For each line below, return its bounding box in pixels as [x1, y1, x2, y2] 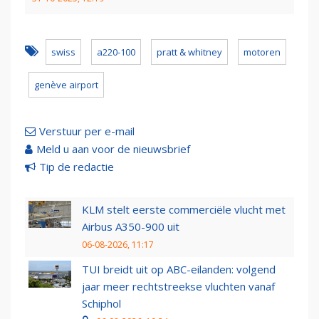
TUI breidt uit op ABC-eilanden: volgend [82, 262, 276, 277]
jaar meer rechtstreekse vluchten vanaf [82, 279, 275, 294]
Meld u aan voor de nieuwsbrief [36, 142, 190, 157]
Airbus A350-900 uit [82, 219, 179, 234]
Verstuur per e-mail [39, 124, 135, 139]
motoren [244, 46, 281, 59]
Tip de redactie [39, 159, 114, 174]
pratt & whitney [157, 46, 222, 59]
